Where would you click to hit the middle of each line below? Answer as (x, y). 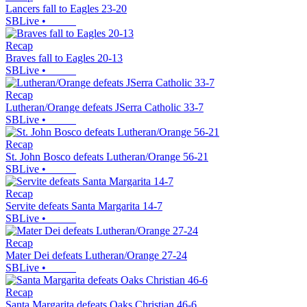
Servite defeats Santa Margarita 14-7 (84, 206)
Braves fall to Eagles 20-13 (64, 58)
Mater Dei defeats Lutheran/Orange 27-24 (96, 256)
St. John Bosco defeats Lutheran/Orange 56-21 (107, 157)
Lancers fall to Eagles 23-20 (66, 9)
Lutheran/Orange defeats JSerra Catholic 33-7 (105, 108)
